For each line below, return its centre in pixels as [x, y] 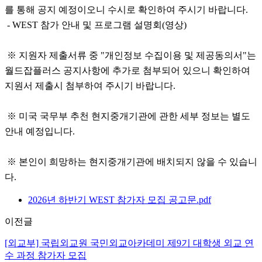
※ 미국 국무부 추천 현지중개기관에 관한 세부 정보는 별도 [127, 116]
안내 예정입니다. [40, 132]
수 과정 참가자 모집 [46, 256]
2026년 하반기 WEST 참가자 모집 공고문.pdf [120, 200]
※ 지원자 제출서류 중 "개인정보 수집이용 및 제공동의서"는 [130, 56]
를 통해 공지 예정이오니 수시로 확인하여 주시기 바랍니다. [126, 10]
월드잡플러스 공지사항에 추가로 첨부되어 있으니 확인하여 [127, 71]
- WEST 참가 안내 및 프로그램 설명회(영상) [96, 25]
